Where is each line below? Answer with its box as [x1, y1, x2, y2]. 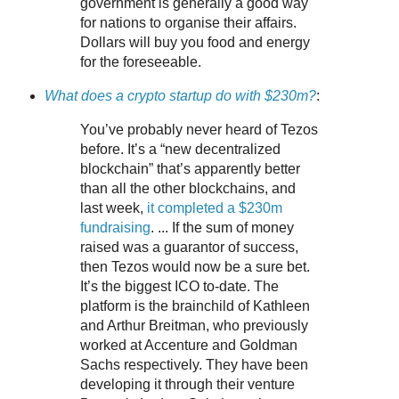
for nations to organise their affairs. [79, 15, 297, 31]
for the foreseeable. [79, 54, 201, 70]
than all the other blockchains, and [79, 181, 296, 197]
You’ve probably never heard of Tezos [79, 122, 318, 138]
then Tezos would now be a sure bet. [79, 259, 310, 275]
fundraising [79, 220, 151, 236]
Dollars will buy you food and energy [79, 35, 310, 51]
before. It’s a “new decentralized [79, 142, 281, 158]
